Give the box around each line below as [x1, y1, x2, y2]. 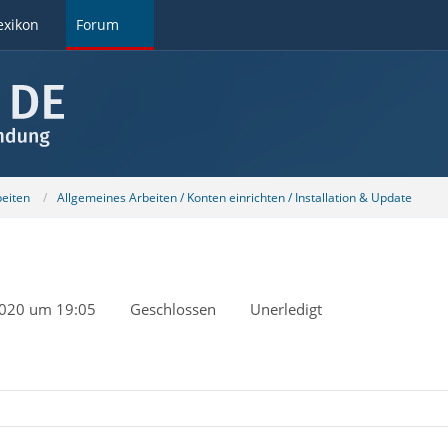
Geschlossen [129, 299, 216, 319]
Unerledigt [249, 299, 322, 319]
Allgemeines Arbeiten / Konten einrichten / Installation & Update [56, 188, 412, 206]
